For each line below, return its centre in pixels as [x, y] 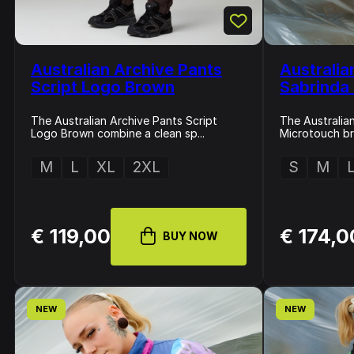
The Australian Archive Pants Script [124, 121]
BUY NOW [191, 236]
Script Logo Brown [103, 87]
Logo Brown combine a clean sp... [118, 133]
